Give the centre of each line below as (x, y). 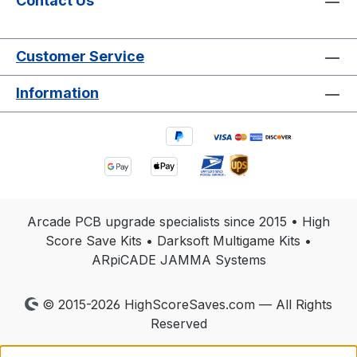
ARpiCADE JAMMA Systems (178, 260)
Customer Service (80, 57)
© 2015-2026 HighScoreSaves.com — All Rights (185, 304)
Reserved (178, 324)
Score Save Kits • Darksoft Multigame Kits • (178, 241)
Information (57, 93)
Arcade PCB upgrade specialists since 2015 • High (178, 222)
